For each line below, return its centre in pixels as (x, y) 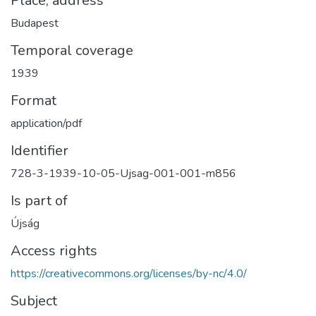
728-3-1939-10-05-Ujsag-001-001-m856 (123, 173)
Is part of (39, 200)
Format (34, 100)
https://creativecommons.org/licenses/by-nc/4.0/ (129, 273)
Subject (34, 300)
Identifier (39, 150)
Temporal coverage (72, 50)
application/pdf (46, 123)
